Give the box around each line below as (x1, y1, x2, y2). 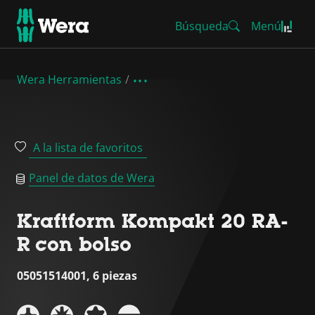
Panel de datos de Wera (29, 170, 155, 186)
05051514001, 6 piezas (17, 268, 137, 283)
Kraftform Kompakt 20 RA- (17, 210, 288, 232)
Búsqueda (175, 18, 229, 34)
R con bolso (17, 233, 131, 255)
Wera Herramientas (17, 72, 122, 87)
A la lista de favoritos (33, 140, 143, 155)
